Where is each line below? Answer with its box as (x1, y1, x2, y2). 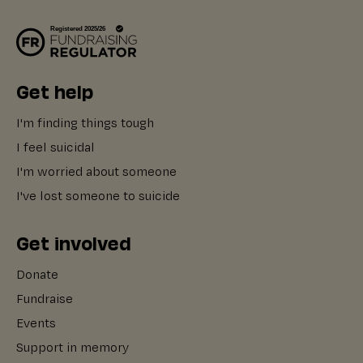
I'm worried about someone (16, 163, 177, 181)
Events (16, 314, 56, 332)
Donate (16, 266, 58, 284)
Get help (16, 78, 93, 104)
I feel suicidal (16, 139, 95, 156)
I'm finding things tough (16, 114, 154, 132)
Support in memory (16, 339, 129, 357)
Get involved (16, 229, 131, 255)
